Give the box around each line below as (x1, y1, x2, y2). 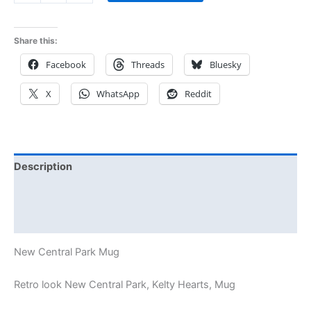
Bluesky (210, 58, 242, 72)
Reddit (185, 87, 212, 101)
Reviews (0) (14, 214, 74, 227)
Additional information (14, 187, 124, 200)
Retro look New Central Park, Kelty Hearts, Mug (14, 278, 235, 292)
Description (14, 160, 72, 173)
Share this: (14, 35, 58, 47)
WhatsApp (96, 87, 140, 101)
